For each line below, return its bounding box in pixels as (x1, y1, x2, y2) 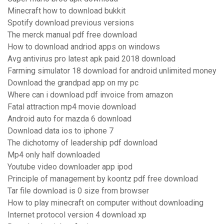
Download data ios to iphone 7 (7, 126, 113, 136)
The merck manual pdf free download (7, 30, 137, 40)
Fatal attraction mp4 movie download (7, 102, 136, 112)
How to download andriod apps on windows (7, 42, 160, 52)
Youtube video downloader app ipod (7, 162, 132, 172)
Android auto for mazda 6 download (7, 114, 131, 124)
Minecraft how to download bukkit (7, 6, 125, 16)
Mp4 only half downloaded (7, 150, 100, 160)
